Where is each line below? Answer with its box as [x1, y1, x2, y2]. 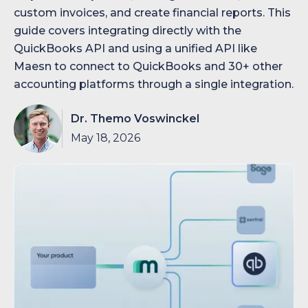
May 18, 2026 [71, 131, 140, 144]
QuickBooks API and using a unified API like [14, 42, 257, 55]
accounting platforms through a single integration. [14, 78, 294, 91]
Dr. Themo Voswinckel [71, 112, 199, 125]
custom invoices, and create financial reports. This [14, 6, 291, 19]
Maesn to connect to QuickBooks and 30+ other [14, 60, 283, 73]
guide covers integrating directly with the [14, 24, 241, 37]
